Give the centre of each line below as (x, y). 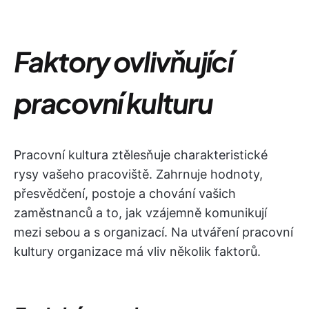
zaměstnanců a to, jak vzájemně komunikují (140, 213)
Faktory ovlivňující (123, 61)
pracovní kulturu (113, 102)
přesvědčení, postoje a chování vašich (125, 193)
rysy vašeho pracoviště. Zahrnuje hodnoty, (138, 174)
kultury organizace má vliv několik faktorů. (137, 251)
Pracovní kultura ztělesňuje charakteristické (141, 155)
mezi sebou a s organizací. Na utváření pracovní (153, 232)
